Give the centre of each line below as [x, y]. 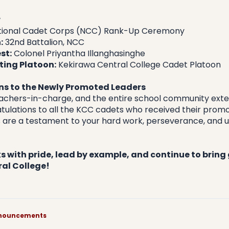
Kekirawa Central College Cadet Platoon [138, 64]
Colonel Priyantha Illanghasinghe [78, 53]
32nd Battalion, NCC [43, 42]
